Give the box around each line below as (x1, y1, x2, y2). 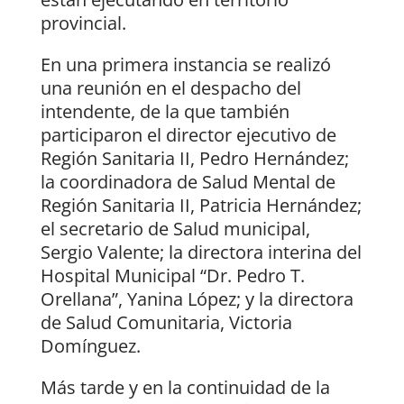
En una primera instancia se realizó (40, 52, 331, 78)
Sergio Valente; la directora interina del (40, 240, 362, 265)
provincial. (40, 11, 126, 36)
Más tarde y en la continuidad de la (40, 375, 330, 400)
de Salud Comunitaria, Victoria (40, 310, 292, 335)
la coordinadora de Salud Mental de (40, 170, 335, 195)
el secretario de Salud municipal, (40, 216, 310, 242)
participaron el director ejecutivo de (40, 123, 336, 148)
